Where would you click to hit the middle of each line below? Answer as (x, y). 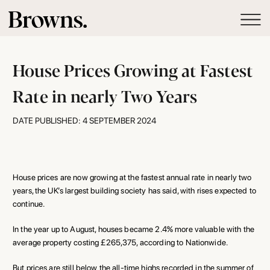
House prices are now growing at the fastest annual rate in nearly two (132, 177)
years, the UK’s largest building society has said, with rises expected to (134, 190)
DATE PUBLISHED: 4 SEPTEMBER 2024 (84, 120)
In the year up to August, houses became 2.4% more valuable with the (134, 229)
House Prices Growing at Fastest (133, 69)
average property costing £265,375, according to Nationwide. (121, 242)
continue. (29, 203)
